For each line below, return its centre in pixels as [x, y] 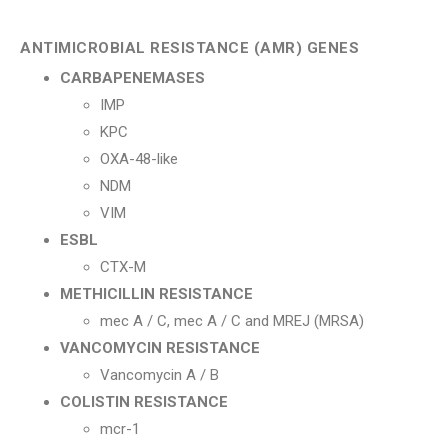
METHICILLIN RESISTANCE [156, 294]
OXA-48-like [139, 159]
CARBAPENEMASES [132, 78]
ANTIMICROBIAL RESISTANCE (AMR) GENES [189, 48]
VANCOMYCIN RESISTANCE [160, 348]
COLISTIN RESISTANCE [144, 402]
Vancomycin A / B [159, 375]
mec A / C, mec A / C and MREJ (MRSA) [232, 321]
